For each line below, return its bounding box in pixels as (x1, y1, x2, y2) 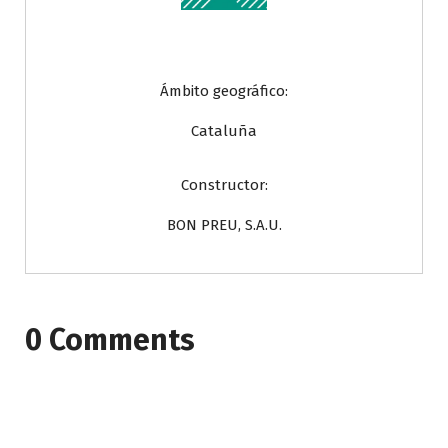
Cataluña (191, 122, 257, 140)
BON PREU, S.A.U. (166, 216, 282, 234)
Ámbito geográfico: (160, 82, 288, 100)
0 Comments (25, 322, 195, 358)
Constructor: (180, 176, 268, 194)
